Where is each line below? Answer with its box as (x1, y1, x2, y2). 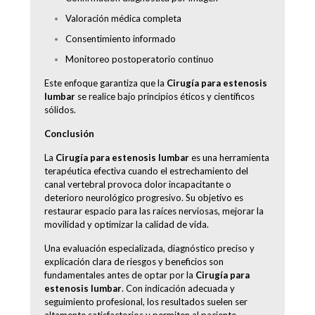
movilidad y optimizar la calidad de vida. (44, 218, 209, 230)
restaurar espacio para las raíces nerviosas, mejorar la (44, 205, 264, 217)
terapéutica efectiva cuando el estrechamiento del (44, 165, 248, 176)
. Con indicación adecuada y (122, 282, 235, 294)
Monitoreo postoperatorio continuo (65, 53, 214, 65)
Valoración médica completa (65, 12, 181, 24)
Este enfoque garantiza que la (44, 77, 167, 89)
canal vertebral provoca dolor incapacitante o (44, 178, 231, 190)
